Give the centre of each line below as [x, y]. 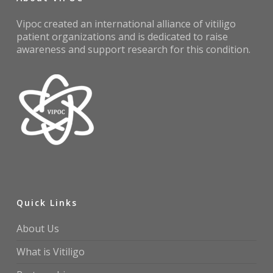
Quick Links [47, 203]
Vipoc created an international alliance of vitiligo [126, 24]
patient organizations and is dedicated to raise [122, 37]
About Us [37, 229]
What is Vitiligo [50, 252]
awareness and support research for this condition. [133, 50]
